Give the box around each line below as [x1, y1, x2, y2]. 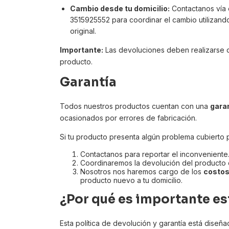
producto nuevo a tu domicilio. [80, 176, 182, 185]
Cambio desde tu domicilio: [70, 4, 170, 13]
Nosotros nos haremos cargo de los [80, 167, 203, 176]
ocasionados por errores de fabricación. [60, 113, 197, 123]
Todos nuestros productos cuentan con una [60, 102, 210, 111]
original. [70, 27, 96, 36]
